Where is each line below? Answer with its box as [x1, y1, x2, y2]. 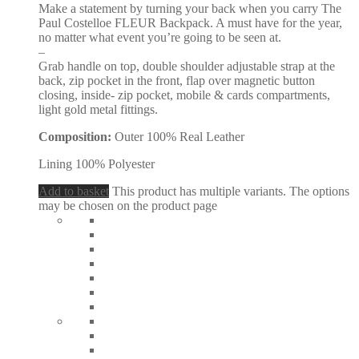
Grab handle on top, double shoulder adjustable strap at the [38, 59, 335, 74]
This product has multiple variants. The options [112, 184, 349, 199]
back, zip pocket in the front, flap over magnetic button [38, 74, 315, 88]
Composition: [38, 130, 115, 144]
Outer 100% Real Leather [115, 130, 244, 144]
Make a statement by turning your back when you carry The [38, 2, 341, 16]
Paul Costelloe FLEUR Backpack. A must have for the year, [38, 16, 342, 30]
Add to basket [38, 184, 109, 199]
